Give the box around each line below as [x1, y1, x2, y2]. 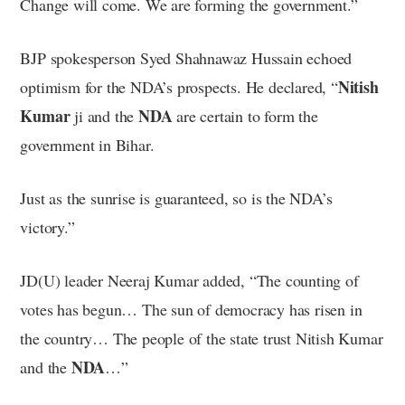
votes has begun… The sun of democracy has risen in [20, 297, 363, 320]
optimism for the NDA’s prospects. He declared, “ [20, 75, 338, 98]
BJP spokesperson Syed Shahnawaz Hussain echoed [20, 46, 353, 69]
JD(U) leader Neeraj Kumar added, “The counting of [20, 268, 359, 291]
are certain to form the [172, 104, 318, 127]
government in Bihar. [20, 133, 155, 155]
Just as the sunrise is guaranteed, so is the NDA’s [20, 186, 333, 209]
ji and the [70, 104, 138, 127]
